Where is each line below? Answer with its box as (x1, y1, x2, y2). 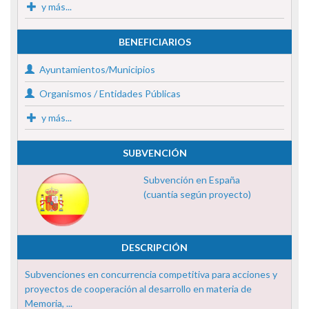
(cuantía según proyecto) (143, 188, 251, 200)
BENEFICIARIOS (118, 35, 191, 48)
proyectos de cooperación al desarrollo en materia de (25, 282, 252, 295)
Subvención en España (143, 173, 240, 186)
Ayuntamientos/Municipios (37, 63, 155, 75)
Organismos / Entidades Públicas (37, 87, 181, 99)
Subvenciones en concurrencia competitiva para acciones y (25, 268, 277, 280)
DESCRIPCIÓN (121, 241, 188, 253)
